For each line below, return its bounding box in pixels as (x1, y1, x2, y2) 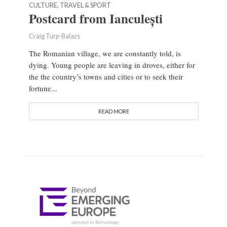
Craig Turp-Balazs (28, 32, 80, 41)
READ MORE (98, 108, 129, 115)
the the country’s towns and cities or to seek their (28, 71, 183, 82)
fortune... (28, 83, 57, 94)
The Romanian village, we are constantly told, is (28, 48, 181, 59)
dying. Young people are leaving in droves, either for (28, 60, 195, 70)
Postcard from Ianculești (28, 9, 163, 28)
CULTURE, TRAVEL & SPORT (28, 2, 111, 10)
